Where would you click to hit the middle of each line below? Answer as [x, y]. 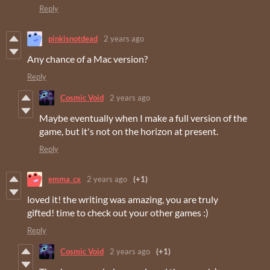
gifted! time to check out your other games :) [118, 212]
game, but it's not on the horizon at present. [129, 131]
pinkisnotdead [73, 39]
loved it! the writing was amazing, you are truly [123, 199]
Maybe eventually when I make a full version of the [143, 118]
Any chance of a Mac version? [87, 58]
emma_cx [64, 179]
